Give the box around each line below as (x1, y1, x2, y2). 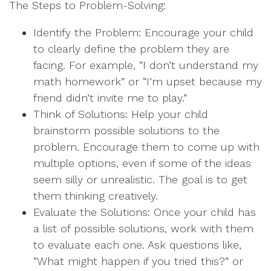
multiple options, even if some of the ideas (33, 157, 251, 169)
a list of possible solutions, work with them (33, 222, 253, 235)
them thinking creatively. (33, 189, 158, 202)
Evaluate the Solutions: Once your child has (33, 206, 256, 218)
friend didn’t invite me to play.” (33, 91, 187, 104)
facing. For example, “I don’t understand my (33, 59, 258, 71)
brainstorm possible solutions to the (33, 124, 220, 137)
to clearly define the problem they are (33, 42, 229, 55)
